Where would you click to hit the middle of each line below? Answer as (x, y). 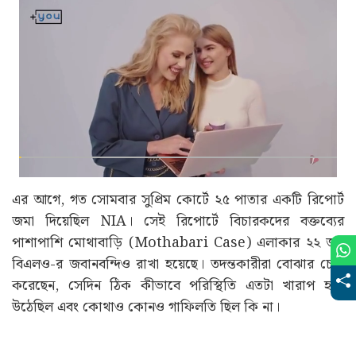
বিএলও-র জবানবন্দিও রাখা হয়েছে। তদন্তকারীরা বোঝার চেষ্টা (178, 264)
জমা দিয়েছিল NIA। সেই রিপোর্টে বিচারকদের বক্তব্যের (178, 221)
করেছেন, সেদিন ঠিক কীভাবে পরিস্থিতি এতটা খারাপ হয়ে (178, 285)
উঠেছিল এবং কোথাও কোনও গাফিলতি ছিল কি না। (146, 307)
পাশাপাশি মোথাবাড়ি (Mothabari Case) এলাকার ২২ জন (178, 242)
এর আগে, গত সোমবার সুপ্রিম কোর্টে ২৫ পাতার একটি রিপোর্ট (178, 199)
